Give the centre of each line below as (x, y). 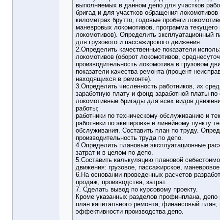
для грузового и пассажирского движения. (139, 42)
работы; (87, 109)
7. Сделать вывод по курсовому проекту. (137, 190)
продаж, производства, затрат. (121, 182)
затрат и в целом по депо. (114, 153)
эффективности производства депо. (130, 212)
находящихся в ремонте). (114, 79)
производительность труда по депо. (129, 138)
